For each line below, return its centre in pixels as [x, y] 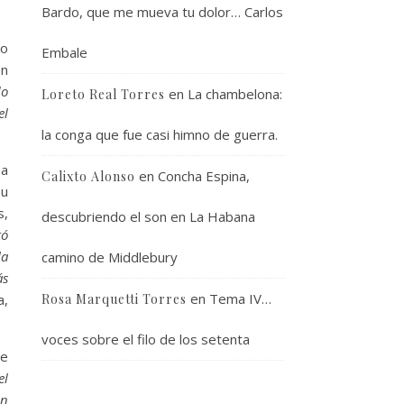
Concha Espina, [204, 176]
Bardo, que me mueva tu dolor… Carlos [162, 12]
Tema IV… [240, 298]
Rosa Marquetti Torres [114, 299]
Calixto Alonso [88, 176]
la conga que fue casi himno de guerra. [160, 134]
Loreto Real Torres [103, 94]
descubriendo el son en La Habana [148, 216]
